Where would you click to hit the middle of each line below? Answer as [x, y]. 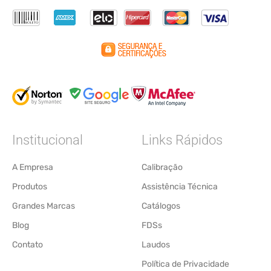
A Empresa [33, 167]
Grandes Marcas [44, 206]
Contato [28, 244]
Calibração [162, 167]
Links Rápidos [182, 140]
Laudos [156, 244]
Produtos [30, 186]
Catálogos [161, 206]
